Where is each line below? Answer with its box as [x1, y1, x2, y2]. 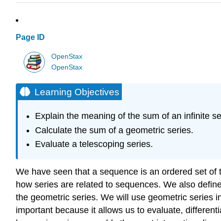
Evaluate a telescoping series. [35, 139, 153, 149]
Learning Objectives [35, 86, 119, 97]
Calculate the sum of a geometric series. [35, 125, 193, 135]
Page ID [16, 33, 45, 42]
